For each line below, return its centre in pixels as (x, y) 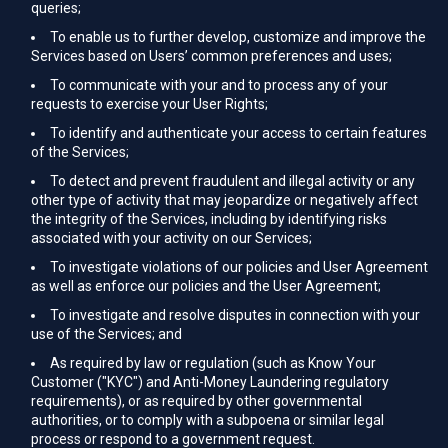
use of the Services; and (106, 334)
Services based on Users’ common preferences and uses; (211, 56)
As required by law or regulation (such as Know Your (213, 363)
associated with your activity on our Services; (171, 238)
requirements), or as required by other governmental (196, 401)
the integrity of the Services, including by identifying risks (209, 219)
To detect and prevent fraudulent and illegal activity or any (232, 181)
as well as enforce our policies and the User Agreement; (206, 286)
